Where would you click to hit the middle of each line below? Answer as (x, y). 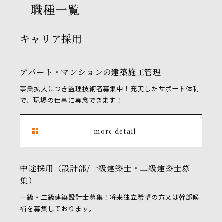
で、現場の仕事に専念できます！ (72, 100)
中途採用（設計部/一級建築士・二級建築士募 (105, 168)
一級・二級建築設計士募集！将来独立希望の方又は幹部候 (110, 198)
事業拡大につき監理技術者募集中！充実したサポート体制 (110, 89)
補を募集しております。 (58, 209)
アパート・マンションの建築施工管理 (91, 72)
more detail (115, 131)
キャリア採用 (51, 38)
